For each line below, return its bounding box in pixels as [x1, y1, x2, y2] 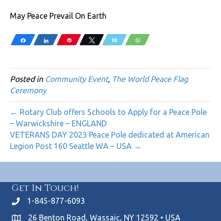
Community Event [45, 74, 108, 84]
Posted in [10, 74, 45, 84]
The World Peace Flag [112, 74, 188, 84]
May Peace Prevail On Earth [10, 11, 107, 21]
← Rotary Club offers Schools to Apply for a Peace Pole [10, 108, 207, 117]
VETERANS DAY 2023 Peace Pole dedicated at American [10, 130, 210, 140]
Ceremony [10, 86, 46, 95]
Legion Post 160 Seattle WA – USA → [10, 142, 142, 151]
